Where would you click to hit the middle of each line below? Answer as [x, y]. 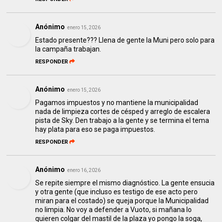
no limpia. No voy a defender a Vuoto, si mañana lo [114, 210]
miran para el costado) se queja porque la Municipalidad [122, 201]
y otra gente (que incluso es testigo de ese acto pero [117, 192]
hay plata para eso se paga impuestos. [95, 130]
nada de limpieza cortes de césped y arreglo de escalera [123, 112]
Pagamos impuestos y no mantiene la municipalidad [117, 103]
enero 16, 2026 [84, 170]
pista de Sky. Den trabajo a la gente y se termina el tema [122, 121]
